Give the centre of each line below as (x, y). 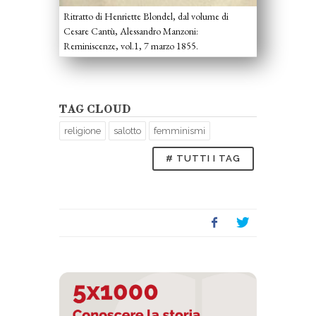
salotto (127, 130)
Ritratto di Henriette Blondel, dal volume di (146, 16)
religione (83, 130)
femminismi (180, 130)
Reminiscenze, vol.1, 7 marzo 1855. (132, 45)
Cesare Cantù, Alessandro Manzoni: (131, 31)
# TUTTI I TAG (203, 158)
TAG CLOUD (95, 109)
